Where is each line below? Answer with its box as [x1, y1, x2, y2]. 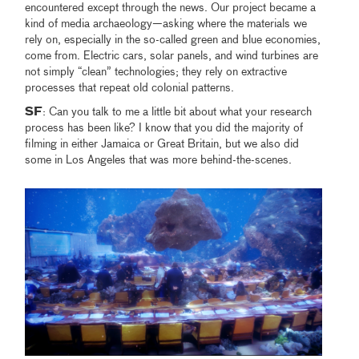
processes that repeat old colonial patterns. [25, 83, 235, 95]
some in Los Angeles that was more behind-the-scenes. [25, 155, 296, 167]
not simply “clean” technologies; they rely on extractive [25, 67, 288, 79]
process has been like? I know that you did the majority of [25, 123, 304, 135]
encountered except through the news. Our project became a [25, 2, 317, 14]
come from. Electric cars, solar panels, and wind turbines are [25, 50, 319, 63]
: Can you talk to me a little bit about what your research [42, 107, 313, 119]
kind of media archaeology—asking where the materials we [25, 18, 308, 30]
